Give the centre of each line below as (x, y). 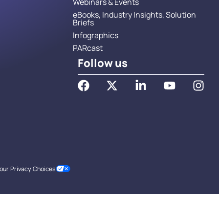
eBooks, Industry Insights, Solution (134, 14)
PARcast (88, 48)
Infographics (95, 35)
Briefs (83, 22)
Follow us (102, 63)
